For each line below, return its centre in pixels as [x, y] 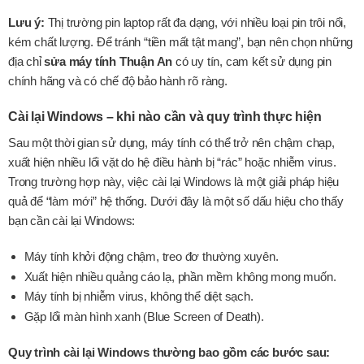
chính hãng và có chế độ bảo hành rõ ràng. [118, 80]
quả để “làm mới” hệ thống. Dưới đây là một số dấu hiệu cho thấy [176, 201]
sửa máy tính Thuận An [108, 61]
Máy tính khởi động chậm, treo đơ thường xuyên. [151, 256]
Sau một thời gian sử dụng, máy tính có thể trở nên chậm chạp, [171, 143]
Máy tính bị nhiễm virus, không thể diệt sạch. [139, 297]
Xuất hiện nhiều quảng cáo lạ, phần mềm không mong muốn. [180, 276]
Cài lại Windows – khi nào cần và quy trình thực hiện [165, 117]
